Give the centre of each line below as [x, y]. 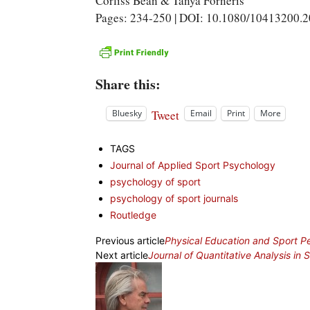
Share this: [128, 84]
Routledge [133, 215]
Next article [122, 255]
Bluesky [127, 113]
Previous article [130, 240]
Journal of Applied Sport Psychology [193, 165]
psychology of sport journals [174, 198]
